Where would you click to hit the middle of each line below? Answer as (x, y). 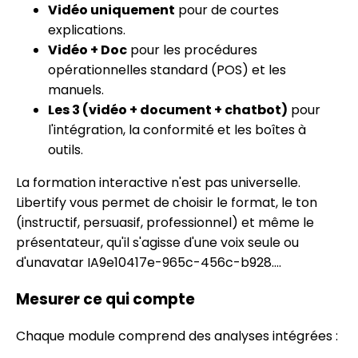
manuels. (76, 90)
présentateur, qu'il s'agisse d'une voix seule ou (157, 243)
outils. (66, 150)
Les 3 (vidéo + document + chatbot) (168, 110)
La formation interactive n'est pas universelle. (158, 183)
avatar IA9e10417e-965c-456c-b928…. (161, 263)
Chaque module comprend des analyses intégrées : (177, 336)
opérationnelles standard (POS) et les (167, 70)
